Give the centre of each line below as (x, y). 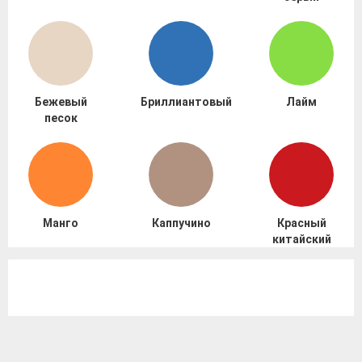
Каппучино (181, 223)
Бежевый (61, 102)
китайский (301, 240)
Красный (301, 223)
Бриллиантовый (186, 102)
